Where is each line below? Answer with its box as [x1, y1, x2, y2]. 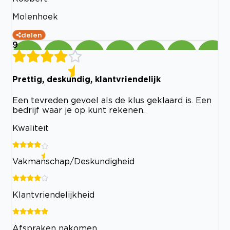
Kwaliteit [12, 123, 49, 132]
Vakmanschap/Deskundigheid [12, 156, 135, 166]
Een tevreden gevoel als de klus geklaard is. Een [12, 95, 212, 105]
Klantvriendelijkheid [12, 189, 94, 199]
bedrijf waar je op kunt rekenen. [12, 105, 145, 114]
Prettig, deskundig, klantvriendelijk [12, 74, 161, 84]
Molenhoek [12, 11, 58, 21]
